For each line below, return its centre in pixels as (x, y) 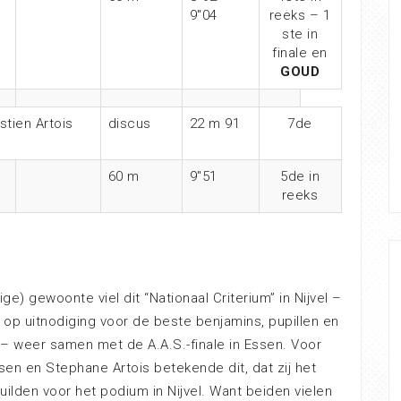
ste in (300, 34)
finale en (300, 53)
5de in (300, 176)
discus (129, 124)
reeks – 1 (300, 15)
